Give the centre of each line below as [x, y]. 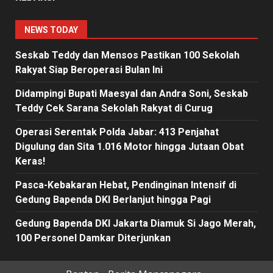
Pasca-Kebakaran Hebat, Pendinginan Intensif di [126, 185]
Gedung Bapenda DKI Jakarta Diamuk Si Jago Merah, [136, 224]
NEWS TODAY [51, 30]
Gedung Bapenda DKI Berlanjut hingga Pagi [113, 200]
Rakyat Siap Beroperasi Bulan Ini [89, 70]
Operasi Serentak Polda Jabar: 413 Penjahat [117, 132]
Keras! [30, 161]
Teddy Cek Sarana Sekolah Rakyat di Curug [114, 108]
